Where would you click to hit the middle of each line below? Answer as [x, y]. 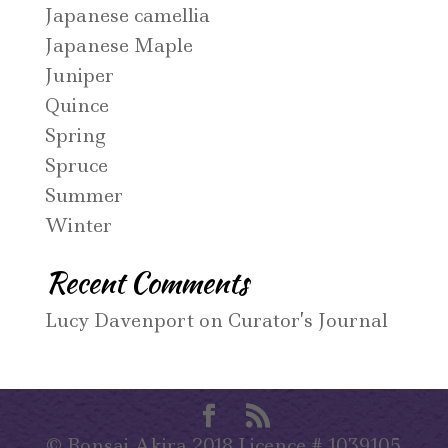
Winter [78, 226]
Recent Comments [145, 283]
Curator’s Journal [307, 321]
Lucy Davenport [119, 321]
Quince [76, 106]
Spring [75, 136]
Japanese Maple [118, 46]
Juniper [79, 76]
